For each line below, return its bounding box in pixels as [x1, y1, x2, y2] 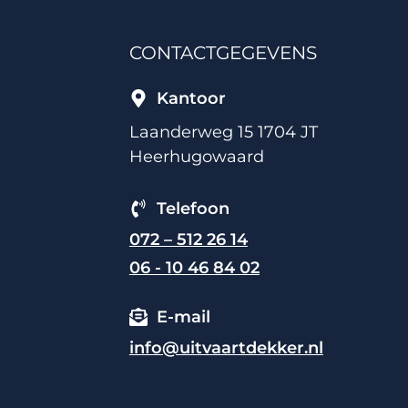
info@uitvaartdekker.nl [128, 337, 323, 358]
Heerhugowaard [128, 146, 264, 167]
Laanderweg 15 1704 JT [128, 121, 318, 142]
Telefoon [156, 198, 229, 219]
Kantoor [156, 87, 226, 108]
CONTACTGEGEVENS [128, 41, 317, 64]
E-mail [156, 306, 210, 327]
